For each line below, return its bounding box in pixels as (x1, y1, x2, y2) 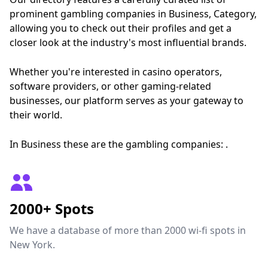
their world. (10, 108, 62, 121)
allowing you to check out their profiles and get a (10, 22, 232, 35)
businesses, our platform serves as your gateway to (10, 94, 243, 107)
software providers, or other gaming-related (10, 80, 211, 93)
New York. (10, 238, 55, 251)
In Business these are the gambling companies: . (10, 138, 228, 151)
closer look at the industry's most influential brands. (10, 36, 246, 49)
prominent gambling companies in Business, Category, (10, 7, 257, 20)
